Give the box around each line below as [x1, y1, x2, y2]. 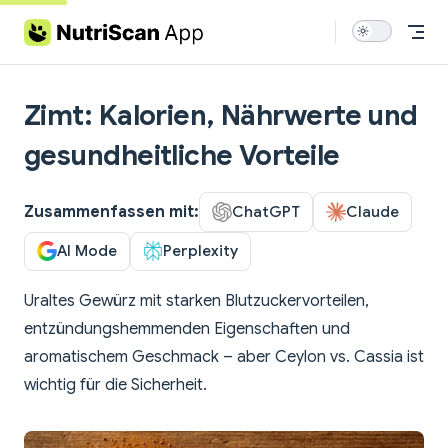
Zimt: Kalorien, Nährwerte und [24, 98, 418, 133]
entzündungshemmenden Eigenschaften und [24, 319, 350, 340]
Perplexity [163, 241, 238, 261]
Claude [346, 201, 399, 221]
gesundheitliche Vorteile [24, 138, 340, 173]
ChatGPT [232, 201, 300, 221]
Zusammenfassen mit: [24, 201, 199, 222]
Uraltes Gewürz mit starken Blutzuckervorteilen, [24, 291, 369, 312]
